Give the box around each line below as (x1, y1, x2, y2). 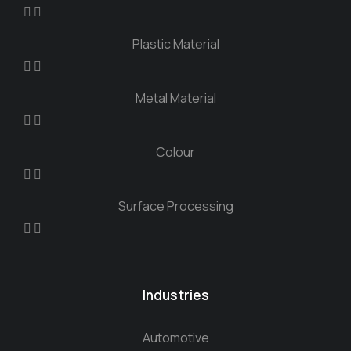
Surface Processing (118, 197, 233, 215)
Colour (156, 143, 195, 161)
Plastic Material (132, 35, 219, 52)
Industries (142, 286, 209, 304)
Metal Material (135, 89, 216, 107)
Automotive (142, 329, 209, 346)
